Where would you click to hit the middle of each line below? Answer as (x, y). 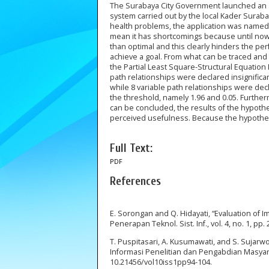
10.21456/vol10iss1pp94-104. (161, 262)
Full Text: (131, 148)
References (135, 181)
